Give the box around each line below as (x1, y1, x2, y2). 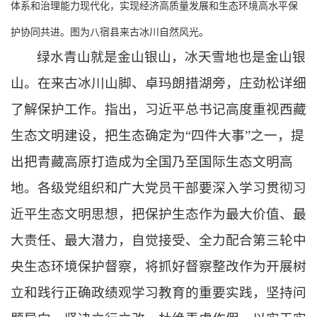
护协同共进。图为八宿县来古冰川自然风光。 (11, 26, 209, 38)
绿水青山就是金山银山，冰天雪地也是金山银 (37, 49, 306, 64)
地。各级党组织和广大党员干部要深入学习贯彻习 (11, 180, 306, 195)
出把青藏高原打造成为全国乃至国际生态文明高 (11, 154, 293, 169)
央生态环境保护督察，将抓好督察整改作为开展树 (11, 258, 306, 274)
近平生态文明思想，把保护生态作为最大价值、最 (11, 206, 306, 221)
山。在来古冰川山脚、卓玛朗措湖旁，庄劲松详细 (11, 75, 306, 91)
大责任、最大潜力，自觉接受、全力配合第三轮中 (11, 232, 306, 248)
